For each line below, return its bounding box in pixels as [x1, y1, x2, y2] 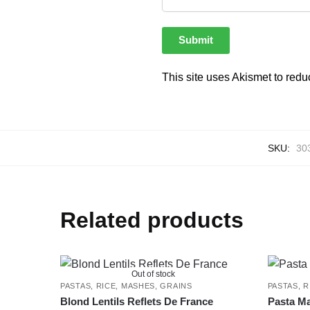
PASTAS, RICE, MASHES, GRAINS [60, 282, 192, 291]
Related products [60, 208, 244, 233]
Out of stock [131, 269, 176, 280]
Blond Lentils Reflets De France [60, 295, 214, 308]
